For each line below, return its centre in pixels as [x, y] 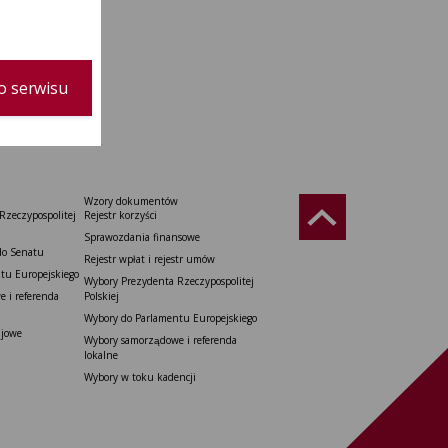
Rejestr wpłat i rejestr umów [150, 259]
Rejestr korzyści [121, 215]
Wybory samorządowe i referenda [161, 340]
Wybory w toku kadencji [140, 377]
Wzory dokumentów [131, 201]
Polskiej [102, 296]
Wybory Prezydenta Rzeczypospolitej [169, 281]
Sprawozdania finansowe [142, 237]
